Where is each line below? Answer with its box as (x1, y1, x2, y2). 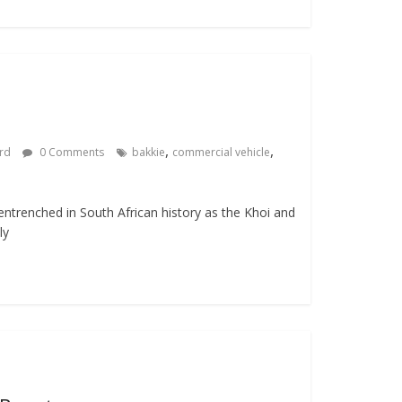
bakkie (131, 144, 165, 160)
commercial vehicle (171, 144, 270, 160)
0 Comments (36, 144, 104, 160)
